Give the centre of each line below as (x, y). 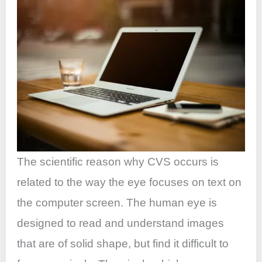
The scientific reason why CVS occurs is (118, 162)
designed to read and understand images (121, 223)
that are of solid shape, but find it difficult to (123, 244)
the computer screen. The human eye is (117, 203)
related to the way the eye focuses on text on (130, 182)
